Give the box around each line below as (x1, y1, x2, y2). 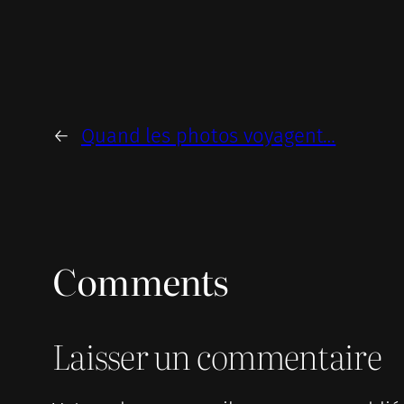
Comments (52, 253, 229, 308)
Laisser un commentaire (52, 330, 381, 380)
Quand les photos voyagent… (80, 124, 336, 149)
